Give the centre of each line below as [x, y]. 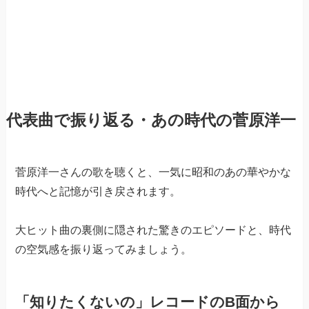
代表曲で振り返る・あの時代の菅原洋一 [151, 121]
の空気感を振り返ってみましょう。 [104, 249]
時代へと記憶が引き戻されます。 [98, 191]
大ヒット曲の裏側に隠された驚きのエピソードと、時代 [153, 230]
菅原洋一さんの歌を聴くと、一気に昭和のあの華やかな [153, 172]
